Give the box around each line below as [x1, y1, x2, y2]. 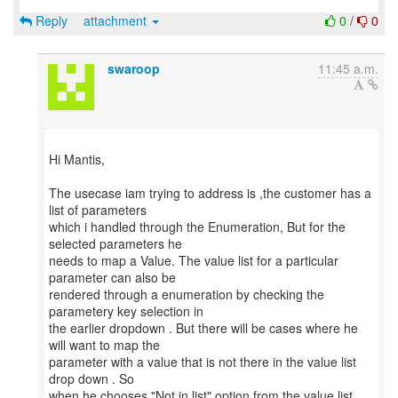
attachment [84, 12, 150, 29]
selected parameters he [49, 235, 182, 252]
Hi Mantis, [49, 150, 105, 168]
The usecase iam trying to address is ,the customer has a [49, 184, 371, 202]
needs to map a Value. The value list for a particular [49, 251, 338, 269]
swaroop [107, 60, 160, 77]
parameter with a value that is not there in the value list [49, 353, 356, 370]
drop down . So [49, 370, 134, 387]
